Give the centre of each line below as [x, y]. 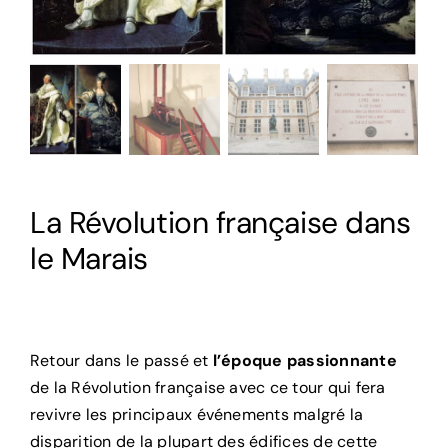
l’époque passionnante [304, 360]
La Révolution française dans [220, 222]
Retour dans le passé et [121, 360]
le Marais [89, 258]
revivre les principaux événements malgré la [197, 414]
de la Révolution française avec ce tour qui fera [208, 387]
